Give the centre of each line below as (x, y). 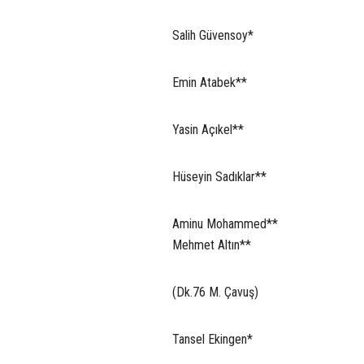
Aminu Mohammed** (225, 223)
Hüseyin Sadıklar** (219, 176)
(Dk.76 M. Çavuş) (215, 292)
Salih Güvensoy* (213, 35)
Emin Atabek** (210, 82)
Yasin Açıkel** (208, 129)
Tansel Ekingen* (212, 339)
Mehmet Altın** (212, 245)
